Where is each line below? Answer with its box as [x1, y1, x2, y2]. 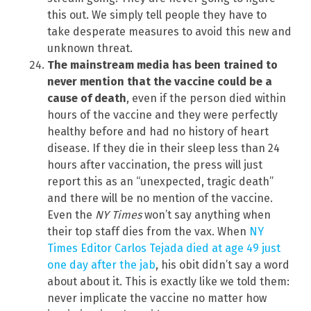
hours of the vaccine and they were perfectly [47, 108, 278, 121]
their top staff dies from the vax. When [47, 224, 249, 238]
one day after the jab [47, 258, 155, 271]
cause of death [47, 91, 126, 105]
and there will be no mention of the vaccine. [47, 191, 273, 205]
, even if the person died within [126, 91, 286, 105]
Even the [47, 208, 95, 221]
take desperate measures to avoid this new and [47, 24, 292, 38]
